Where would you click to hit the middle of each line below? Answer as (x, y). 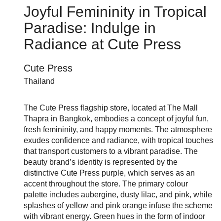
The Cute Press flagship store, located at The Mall (111, 108)
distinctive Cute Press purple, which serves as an (109, 173)
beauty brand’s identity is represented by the (101, 162)
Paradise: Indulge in (90, 28)
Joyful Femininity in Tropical (115, 12)
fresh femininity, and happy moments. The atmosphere (118, 130)
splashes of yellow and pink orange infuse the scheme (118, 206)
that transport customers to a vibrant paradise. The (111, 151)
